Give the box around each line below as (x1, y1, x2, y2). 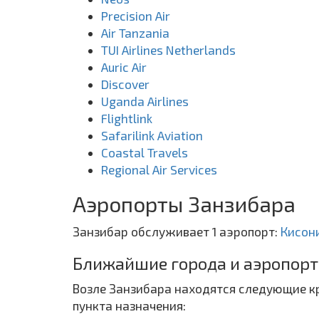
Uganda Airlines (101, 93, 189, 108)
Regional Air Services (101, 162, 217, 177)
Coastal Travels (101, 145, 188, 159)
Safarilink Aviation (101, 127, 203, 142)
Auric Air (101, 59, 147, 74)
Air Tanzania (101, 25, 169, 40)
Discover (101, 76, 150, 91)
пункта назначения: (73, 298, 186, 313)
